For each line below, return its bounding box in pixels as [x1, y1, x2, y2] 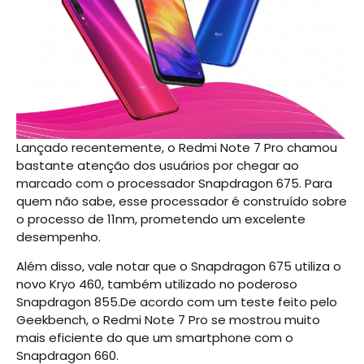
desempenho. [16, 227, 101, 245]
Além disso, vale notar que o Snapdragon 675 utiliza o [16, 258, 341, 275]
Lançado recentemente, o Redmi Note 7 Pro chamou [16, 138, 337, 156]
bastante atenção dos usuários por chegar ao [16, 156, 299, 174]
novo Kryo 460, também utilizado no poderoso [16, 275, 297, 293]
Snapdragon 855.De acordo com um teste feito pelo [16, 293, 337, 311]
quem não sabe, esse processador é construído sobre [16, 192, 347, 210]
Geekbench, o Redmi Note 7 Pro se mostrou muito [16, 311, 320, 329]
